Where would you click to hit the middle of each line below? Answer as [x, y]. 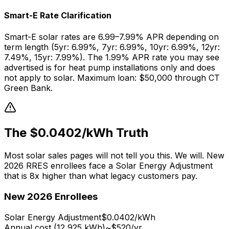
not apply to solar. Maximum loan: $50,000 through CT [112, 77]
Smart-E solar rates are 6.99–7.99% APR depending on [111, 37]
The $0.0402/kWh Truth [76, 133]
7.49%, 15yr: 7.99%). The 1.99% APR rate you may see [112, 57]
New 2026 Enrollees [51, 197]
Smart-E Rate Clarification [58, 16]
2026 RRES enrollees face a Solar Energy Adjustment [108, 166]
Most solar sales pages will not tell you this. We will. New [114, 156]
